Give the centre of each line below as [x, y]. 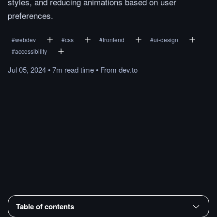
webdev [25, 39]
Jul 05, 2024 [27, 70]
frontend [114, 39]
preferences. [31, 15]
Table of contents [45, 206]
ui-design [166, 39]
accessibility [31, 51]
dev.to [128, 70]
